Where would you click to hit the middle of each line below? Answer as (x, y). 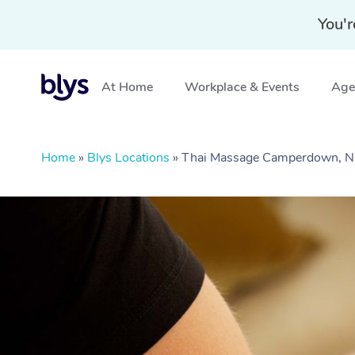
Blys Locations (128, 158)
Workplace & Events (242, 87)
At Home (127, 87)
